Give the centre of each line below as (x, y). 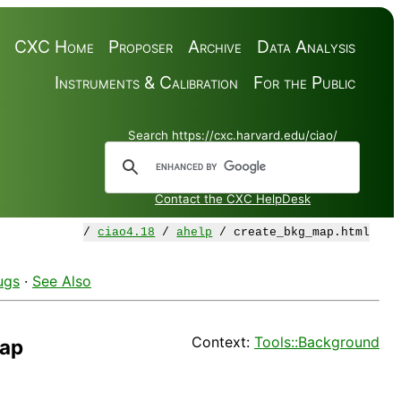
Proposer (141, 46)
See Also (62, 282)
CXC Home (54, 46)
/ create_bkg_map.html (291, 233)
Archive (214, 46)
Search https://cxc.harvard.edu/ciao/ (233, 136)
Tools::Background (317, 342)
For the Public (304, 82)
